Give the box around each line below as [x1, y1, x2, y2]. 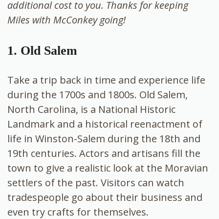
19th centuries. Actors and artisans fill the [7, 146, 200, 160]
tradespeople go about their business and [7, 190, 202, 204]
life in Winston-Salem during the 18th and [7, 131, 200, 145]
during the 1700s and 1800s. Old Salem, [7, 88, 188, 101]
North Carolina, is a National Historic [7, 102, 175, 116]
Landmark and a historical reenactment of [7, 117, 202, 131]
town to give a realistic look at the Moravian [7, 161, 208, 175]
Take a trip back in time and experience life [7, 73, 205, 87]
